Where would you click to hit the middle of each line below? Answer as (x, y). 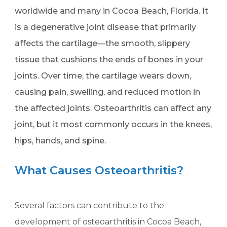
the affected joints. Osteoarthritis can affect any (113, 108)
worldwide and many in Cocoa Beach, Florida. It (112, 11)
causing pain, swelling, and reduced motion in (108, 92)
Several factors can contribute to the (90, 205)
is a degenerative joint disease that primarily (106, 27)
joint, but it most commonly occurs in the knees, (113, 124)
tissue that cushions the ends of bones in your (109, 60)
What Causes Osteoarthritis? (99, 171)
